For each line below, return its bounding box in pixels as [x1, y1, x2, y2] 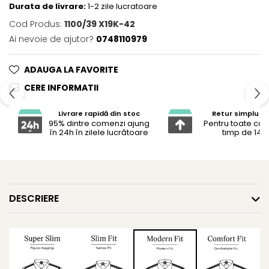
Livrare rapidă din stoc [58, 109, 140, 119]
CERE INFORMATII [24, 81, 98, 94]
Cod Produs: [9, 17, 62, 30]
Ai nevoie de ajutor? [9, 32, 94, 45]
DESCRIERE [9, 191, 59, 205]
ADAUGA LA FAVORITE [24, 63, 118, 76]
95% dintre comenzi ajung [49, 118, 150, 130]
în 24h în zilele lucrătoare [50, 127, 148, 139]
